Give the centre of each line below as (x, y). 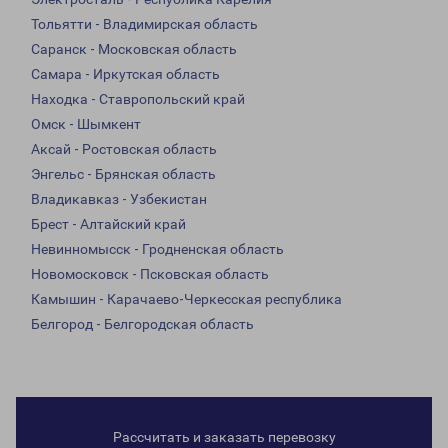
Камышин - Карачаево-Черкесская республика (186, 299)
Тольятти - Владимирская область (144, 24)
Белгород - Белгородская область (142, 324)
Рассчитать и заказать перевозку (224, 437)
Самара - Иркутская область (125, 74)
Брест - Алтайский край (108, 224)
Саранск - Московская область (134, 49)
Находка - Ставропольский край (138, 99)
